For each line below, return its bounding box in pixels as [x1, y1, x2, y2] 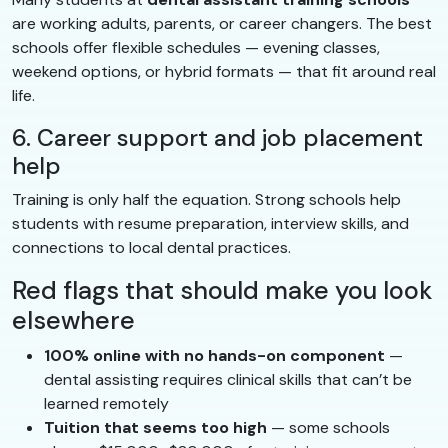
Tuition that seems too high [44, 416, 267, 438]
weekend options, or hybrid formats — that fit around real [12, 60, 436, 82]
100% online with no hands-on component [44, 344, 385, 366]
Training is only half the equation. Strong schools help [12, 188, 401, 210]
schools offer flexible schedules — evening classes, [12, 36, 380, 58]
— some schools [267, 416, 390, 438]
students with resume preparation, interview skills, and [12, 212, 409, 234]
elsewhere [12, 303, 135, 337]
